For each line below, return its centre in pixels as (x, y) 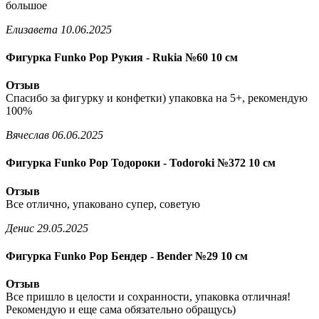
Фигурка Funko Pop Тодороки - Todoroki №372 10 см (141, 163)
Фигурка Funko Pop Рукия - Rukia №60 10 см (122, 57)
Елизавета (32, 29)
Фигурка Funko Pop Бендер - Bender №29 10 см (127, 256)
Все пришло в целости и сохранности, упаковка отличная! (148, 297)
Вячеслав (27, 135)
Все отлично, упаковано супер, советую (103, 204)
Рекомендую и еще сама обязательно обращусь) (121, 310)
